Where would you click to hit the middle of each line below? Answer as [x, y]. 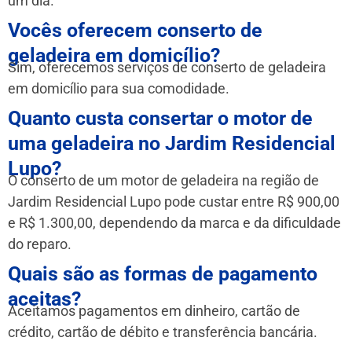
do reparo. [40, 244]
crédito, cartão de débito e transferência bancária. [163, 332]
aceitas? [44, 299]
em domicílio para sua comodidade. [119, 89]
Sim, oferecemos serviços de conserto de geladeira [167, 68]
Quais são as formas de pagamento [163, 273]
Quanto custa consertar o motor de [160, 119]
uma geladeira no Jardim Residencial [172, 144]
